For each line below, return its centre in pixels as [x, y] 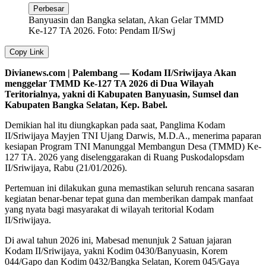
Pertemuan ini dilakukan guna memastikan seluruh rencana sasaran [129, 188]
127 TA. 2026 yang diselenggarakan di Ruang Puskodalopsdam [124, 157]
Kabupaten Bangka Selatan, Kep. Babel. [86, 104]
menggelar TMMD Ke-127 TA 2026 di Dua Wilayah [109, 83]
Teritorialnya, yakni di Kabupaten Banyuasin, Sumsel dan [122, 94]
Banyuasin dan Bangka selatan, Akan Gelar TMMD [126, 20]
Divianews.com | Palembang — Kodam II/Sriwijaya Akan [121, 72]
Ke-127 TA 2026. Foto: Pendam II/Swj [102, 30]
